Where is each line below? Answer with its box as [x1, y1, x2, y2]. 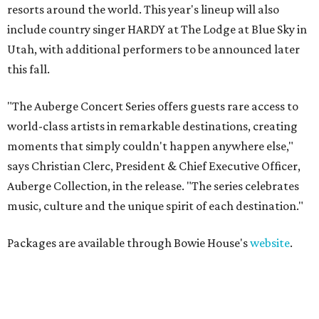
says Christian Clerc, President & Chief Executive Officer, [7, 159, 300, 174]
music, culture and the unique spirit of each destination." [7, 199, 303, 214]
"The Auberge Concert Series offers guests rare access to [7, 99, 298, 114]
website [250, 236, 290, 251]
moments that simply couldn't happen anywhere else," [7, 139, 293, 154]
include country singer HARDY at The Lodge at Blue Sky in [7, 22, 307, 37]
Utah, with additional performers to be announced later [7, 42, 300, 57]
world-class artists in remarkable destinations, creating [7, 119, 298, 134]
